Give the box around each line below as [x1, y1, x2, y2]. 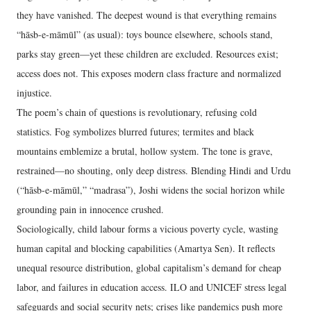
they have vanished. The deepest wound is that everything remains [17, 8, 276, 22]
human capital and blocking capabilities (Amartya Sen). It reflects [17, 241, 275, 255]
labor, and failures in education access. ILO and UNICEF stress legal [17, 280, 287, 294]
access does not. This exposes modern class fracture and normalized [17, 66, 281, 80]
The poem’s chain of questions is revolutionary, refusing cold [17, 105, 257, 119]
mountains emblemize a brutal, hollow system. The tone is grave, [17, 144, 273, 158]
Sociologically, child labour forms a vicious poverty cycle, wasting [17, 221, 278, 235]
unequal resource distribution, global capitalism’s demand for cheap [17, 260, 281, 274]
